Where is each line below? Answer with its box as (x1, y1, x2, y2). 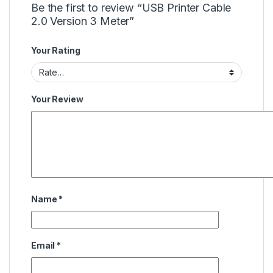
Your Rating (31, 44, 80, 55)
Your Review (31, 94, 83, 105)
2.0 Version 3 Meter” (31, 14, 135, 27)
